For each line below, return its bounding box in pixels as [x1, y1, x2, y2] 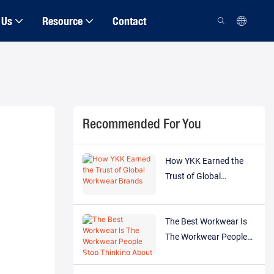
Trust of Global [165, 171, 221, 182]
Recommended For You [82, 118, 201, 131]
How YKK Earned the [165, 156, 243, 166]
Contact [112, 14, 146, 28]
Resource [42, 14, 83, 28]
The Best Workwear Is [165, 216, 247, 226]
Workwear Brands [165, 187, 233, 197]
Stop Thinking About [165, 246, 242, 257]
